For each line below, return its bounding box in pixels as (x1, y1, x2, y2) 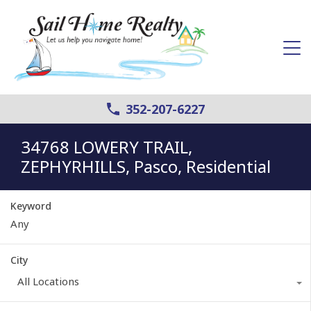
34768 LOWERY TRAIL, (21, 135, 192, 158)
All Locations (17, 274, 79, 288)
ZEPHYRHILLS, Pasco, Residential (21, 154, 271, 178)
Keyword (10, 199, 51, 212)
